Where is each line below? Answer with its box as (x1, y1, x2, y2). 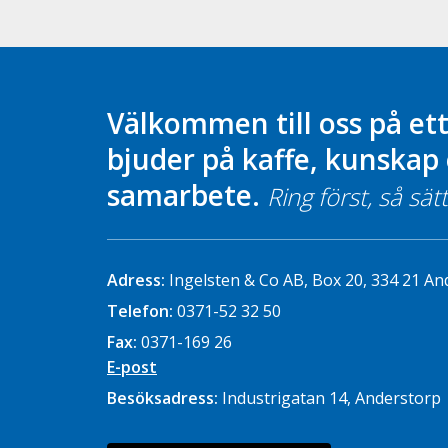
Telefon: (107, 300, 177, 323)
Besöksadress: (107, 387, 222, 410)
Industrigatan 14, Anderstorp (222, 387, 441, 410)
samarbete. (107, 176, 267, 215)
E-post (107, 356, 157, 379)
